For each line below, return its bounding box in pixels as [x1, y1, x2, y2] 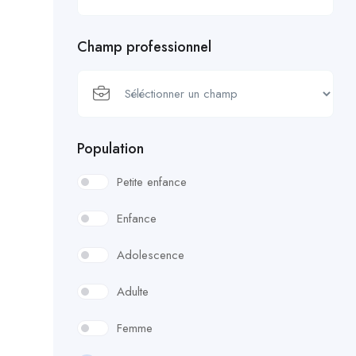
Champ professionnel [77, 36, 211, 57]
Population [77, 137, 144, 159]
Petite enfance [117, 172, 187, 191]
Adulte [117, 282, 149, 300]
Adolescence [117, 246, 184, 264]
